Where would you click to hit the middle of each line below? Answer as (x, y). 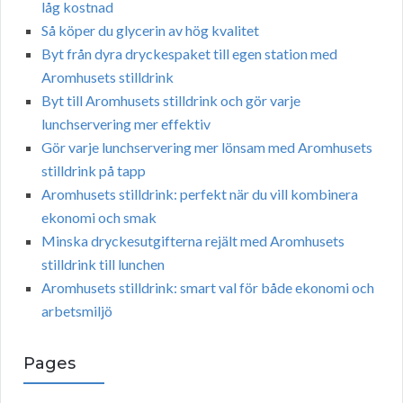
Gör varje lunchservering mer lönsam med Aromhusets (207, 148)
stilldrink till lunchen (103, 264)
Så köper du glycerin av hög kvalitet (150, 31)
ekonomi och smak (99, 218)
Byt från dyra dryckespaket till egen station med (189, 54)
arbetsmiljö (77, 311)
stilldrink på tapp (94, 171)
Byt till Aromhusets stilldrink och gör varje (171, 101)
